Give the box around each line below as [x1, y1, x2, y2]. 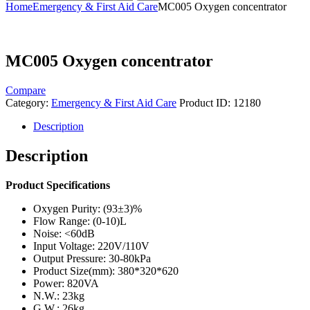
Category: [6, 96, 51, 109]
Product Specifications [6, 179, 110, 191]
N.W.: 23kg [33, 289, 84, 302]
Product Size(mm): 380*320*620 [33, 264, 179, 277]
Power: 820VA [33, 277, 99, 289]
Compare [6, 84, 46, 96]
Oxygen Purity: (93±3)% [33, 202, 142, 215]
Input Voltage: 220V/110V [33, 239, 149, 252]
